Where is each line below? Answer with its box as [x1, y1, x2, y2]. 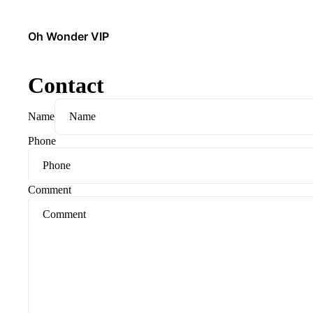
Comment [28, 184, 71, 196]
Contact [28, 73, 104, 98]
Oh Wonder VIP [28, 29, 109, 43]
